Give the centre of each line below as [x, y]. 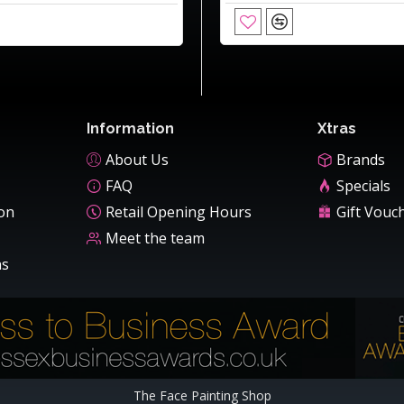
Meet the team [155, 239]
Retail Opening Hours [179, 212]
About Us [137, 160]
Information [130, 129]
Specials [363, 186]
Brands [361, 160]
